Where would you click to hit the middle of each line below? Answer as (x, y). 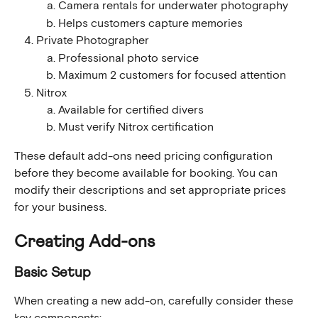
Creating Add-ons (84, 242)
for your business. (60, 207)
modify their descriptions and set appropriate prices (152, 190)
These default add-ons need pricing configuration (145, 156)
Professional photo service (128, 58)
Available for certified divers (131, 110)
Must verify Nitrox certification (136, 127)
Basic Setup (53, 273)
